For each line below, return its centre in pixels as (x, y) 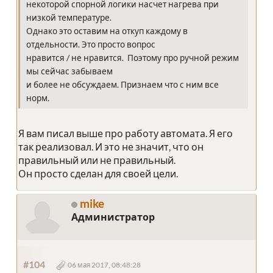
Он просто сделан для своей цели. (98, 174)
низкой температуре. (69, 18)
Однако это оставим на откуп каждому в (107, 31)
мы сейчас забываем (69, 72)
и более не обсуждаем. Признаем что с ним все (122, 85)
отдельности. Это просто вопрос (91, 45)
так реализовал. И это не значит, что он (111, 147)
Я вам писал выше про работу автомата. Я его (126, 133)
